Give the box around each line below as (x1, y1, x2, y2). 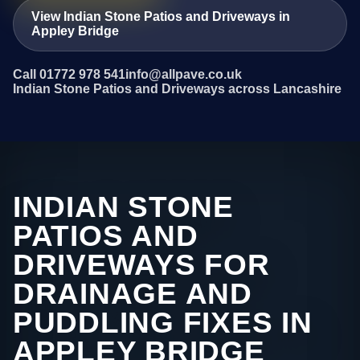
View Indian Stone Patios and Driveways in (31, 9, 291, 23)
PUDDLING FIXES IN (13, 306, 313, 340)
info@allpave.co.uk (125, 67, 242, 82)
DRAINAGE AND (13, 277, 252, 311)
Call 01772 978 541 (13, 67, 125, 82)
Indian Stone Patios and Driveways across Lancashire (13, 82, 342, 96)
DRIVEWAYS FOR (13, 248, 270, 282)
